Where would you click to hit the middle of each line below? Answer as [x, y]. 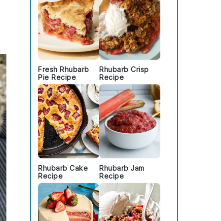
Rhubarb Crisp [124, 69]
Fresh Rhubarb [64, 69]
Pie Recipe [57, 77]
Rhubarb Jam [122, 168]
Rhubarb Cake [63, 168]
